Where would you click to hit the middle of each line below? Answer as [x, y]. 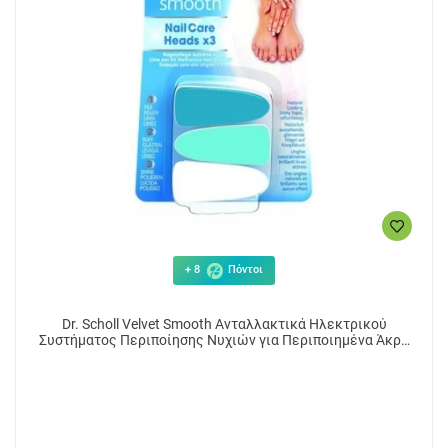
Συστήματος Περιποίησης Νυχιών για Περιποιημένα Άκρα [224, 340]
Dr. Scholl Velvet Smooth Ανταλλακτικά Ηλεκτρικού [224, 324]
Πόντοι [244, 270]
